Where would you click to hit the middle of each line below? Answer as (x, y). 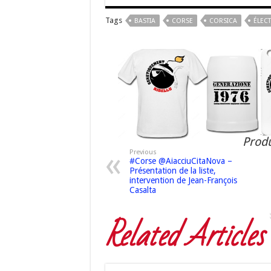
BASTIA (145, 21)
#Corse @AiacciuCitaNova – (181, 161)
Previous (143, 152)
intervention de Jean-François (183, 181)
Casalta (142, 190)
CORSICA (223, 21)
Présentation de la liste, (172, 171)
